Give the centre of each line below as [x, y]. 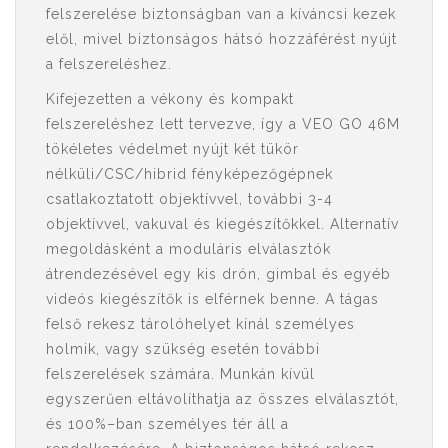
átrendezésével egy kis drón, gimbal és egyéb [218, 274]
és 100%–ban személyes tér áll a [167, 424]
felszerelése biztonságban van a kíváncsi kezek [221, 14]
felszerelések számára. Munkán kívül [180, 374]
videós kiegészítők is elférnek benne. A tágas [212, 299]
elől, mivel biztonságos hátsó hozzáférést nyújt [221, 39]
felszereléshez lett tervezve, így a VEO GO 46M [223, 124]
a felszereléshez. [109, 64]
